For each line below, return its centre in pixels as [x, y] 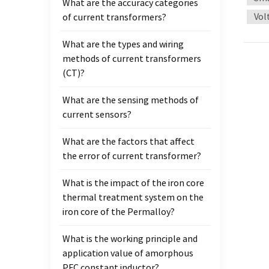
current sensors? [97, 114]
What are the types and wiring [123, 44]
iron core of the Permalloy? [119, 212]
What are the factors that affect [128, 141]
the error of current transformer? [132, 156]
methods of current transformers [132, 59]
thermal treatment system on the [133, 197]
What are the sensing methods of [131, 100]
